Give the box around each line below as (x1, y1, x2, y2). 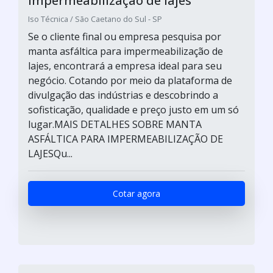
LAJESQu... (28, 147, 73, 160)
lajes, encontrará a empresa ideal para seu (28, 59, 222, 73)
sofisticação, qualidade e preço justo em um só (28, 103, 239, 116)
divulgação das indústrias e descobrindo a (28, 88, 218, 102)
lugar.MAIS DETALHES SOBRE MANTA (28, 118, 202, 131)
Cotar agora (113, 188, 160, 199)
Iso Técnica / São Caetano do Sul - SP (28, 13, 162, 24)
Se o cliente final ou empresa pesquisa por (28, 30, 221, 43)
